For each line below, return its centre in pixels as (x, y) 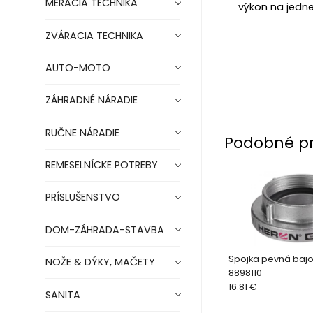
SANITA (63, 294)
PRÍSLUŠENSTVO (82, 197)
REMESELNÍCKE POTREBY (101, 165)
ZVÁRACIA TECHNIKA (94, 35)
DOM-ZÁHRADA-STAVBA (104, 230)
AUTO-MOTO (78, 68)
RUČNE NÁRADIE (82, 132)
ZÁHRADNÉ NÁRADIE (91, 100)
